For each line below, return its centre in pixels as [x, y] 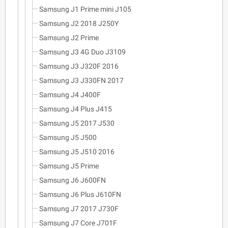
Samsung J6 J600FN [73, 180]
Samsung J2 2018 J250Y [79, 23]
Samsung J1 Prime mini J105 [85, 9]
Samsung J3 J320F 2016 [79, 66]
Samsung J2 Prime [69, 37]
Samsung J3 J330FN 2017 [81, 80]
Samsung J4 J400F [70, 94]
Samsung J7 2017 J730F [79, 208]
